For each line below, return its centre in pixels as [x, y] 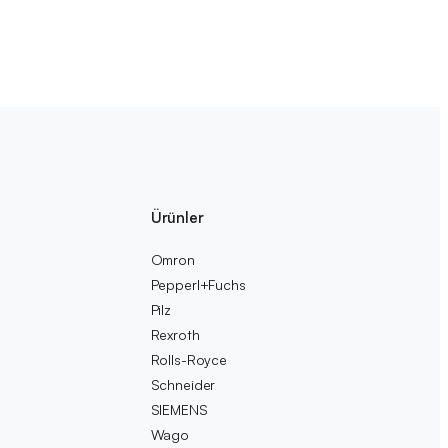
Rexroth [175, 334]
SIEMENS [179, 409]
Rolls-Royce [188, 359]
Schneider [183, 384]
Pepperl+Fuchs [198, 284]
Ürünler [177, 217]
